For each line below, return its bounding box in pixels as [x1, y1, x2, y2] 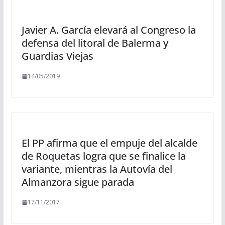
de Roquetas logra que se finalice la [21, 149, 186, 163]
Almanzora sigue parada [21, 175, 134, 189]
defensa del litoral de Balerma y [21, 36, 168, 50]
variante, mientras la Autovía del [21, 162, 172, 176]
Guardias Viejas [21, 49, 93, 63]
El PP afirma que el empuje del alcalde [21, 136, 197, 150]
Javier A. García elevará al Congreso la [21, 23, 196, 37]
